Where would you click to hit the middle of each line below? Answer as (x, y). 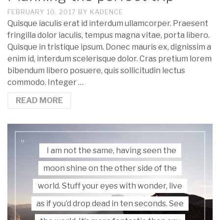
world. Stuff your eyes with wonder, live (110, 186)
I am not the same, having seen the (111, 151)
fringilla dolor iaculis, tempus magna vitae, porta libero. (109, 35)
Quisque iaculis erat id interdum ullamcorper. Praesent (108, 24)
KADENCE (107, 12)
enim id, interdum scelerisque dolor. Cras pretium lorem (110, 59)
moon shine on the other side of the (110, 168)
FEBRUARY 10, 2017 (43, 12)
